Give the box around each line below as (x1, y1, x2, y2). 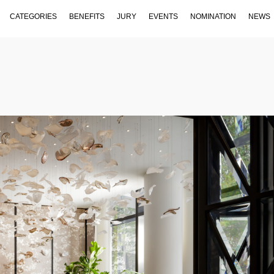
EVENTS (149, 12, 178, 21)
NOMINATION (190, 12, 236, 21)
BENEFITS (69, 12, 105, 21)
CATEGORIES (10, 12, 57, 21)
